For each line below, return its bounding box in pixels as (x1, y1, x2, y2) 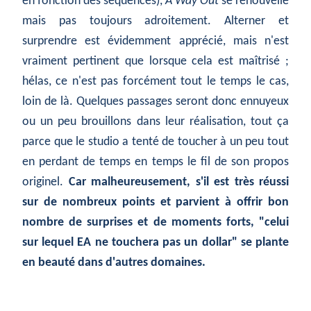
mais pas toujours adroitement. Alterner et (22, 15, 289, 28)
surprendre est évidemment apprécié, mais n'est (22, 35, 289, 49)
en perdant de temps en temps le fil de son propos (22, 155, 289, 169)
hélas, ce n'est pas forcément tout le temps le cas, (22, 75, 289, 89)
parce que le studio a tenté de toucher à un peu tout (22, 135, 289, 149)
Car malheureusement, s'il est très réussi (68, 176, 289, 190)
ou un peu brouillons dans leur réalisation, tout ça (22, 115, 289, 129)
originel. (22, 176, 69, 190)
